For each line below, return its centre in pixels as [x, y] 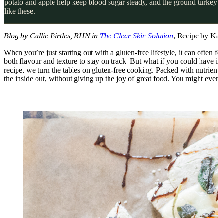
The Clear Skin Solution [136, 36]
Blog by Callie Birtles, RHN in [52, 36]
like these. [20, 11]
